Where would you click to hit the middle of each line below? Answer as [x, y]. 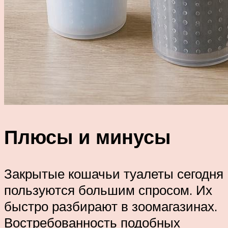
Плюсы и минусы [87, 137]
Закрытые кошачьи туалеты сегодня [114, 174]
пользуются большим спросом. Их [108, 190]
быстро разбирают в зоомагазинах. [111, 206]
